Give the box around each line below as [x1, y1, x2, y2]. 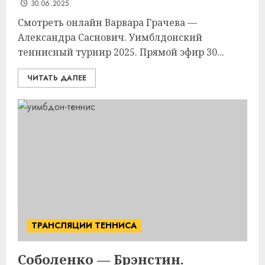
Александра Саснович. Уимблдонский [18, 31, 202, 44]
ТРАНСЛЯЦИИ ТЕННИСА [31, 219, 137, 231]
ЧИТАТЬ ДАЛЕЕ [27, 73, 86, 83]
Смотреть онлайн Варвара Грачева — [18, 16, 197, 29]
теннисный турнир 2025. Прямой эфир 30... [18, 46, 224, 59]
